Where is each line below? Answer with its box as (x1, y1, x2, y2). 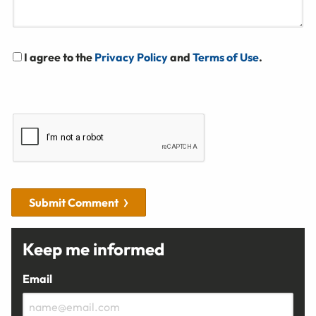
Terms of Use (193, 49, 259, 64)
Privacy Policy (95, 49, 168, 64)
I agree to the (24, 49, 95, 64)
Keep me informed (23, 238, 164, 260)
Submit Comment (29, 195, 119, 209)
